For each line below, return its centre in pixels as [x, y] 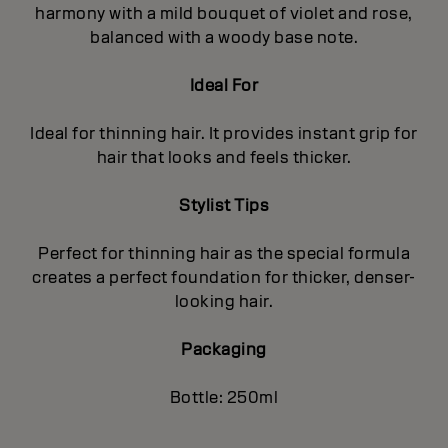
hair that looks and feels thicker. [224, 157]
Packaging [224, 349]
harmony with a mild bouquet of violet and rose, [224, 13]
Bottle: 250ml [224, 397]
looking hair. [224, 301]
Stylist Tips [224, 205]
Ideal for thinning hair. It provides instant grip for [224, 133]
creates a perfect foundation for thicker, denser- [224, 277]
